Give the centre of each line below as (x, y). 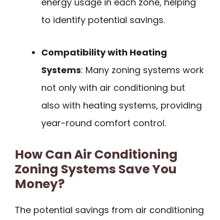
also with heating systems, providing (122, 106)
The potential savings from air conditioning (109, 210)
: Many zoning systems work (142, 70)
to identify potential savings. (103, 20)
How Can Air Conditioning (96, 155)
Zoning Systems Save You (96, 169)
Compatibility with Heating (104, 53)
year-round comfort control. (104, 123)
